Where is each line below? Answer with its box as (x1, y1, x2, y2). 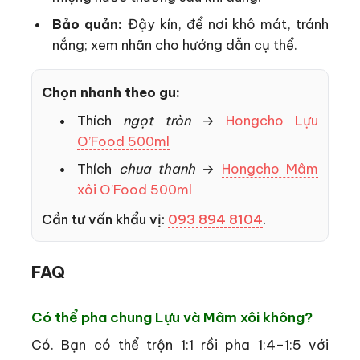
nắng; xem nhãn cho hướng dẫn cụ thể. (52, 36, 298, 54)
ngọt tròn (123, 112, 191, 129)
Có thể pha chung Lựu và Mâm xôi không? (31, 308, 313, 326)
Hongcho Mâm (221, 160, 319, 178)
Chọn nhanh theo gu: (42, 83, 180, 100)
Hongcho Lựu (226, 112, 318, 129)
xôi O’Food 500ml (77, 181, 193, 198)
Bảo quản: (52, 15, 123, 33)
